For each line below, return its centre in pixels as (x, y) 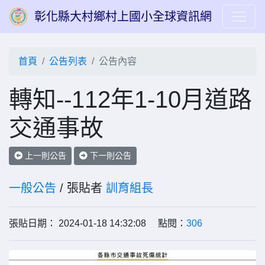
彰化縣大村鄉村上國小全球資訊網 (123, 17)
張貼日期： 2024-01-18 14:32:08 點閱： (98, 223)
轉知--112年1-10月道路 (130, 99)
